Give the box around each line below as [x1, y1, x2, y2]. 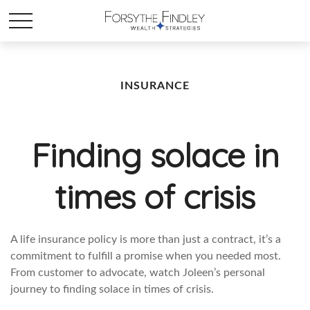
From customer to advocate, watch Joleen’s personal [10, 267, 265, 278]
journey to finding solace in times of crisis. [10, 284, 214, 295]
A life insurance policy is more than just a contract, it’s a [10, 234, 281, 245]
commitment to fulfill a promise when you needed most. [10, 250, 281, 262]
